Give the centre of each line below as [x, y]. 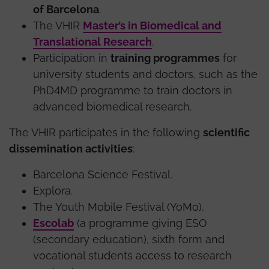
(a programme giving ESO [141, 223]
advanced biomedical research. [112, 106]
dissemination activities [71, 148]
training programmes [165, 58]
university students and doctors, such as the [145, 74]
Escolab [53, 223]
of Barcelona [66, 9]
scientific [226, 132]
